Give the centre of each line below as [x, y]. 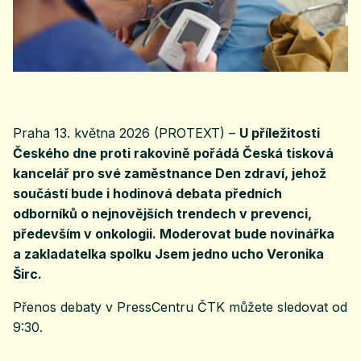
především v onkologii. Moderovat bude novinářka [174, 234]
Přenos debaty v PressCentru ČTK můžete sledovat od [180, 307]
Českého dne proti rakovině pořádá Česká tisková [173, 154]
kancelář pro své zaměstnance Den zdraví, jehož [170, 174]
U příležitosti [280, 133]
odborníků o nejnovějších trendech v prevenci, [162, 214]
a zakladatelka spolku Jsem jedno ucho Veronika [168, 254]
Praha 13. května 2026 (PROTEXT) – [126, 133]
